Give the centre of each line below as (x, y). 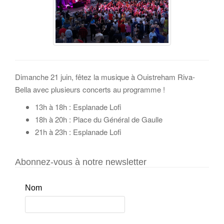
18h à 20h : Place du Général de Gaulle (99, 119)
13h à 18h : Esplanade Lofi (78, 107)
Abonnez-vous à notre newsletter (81, 162)
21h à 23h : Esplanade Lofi (78, 132)
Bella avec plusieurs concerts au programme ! (90, 89)
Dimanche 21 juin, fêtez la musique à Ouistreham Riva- (105, 77)
